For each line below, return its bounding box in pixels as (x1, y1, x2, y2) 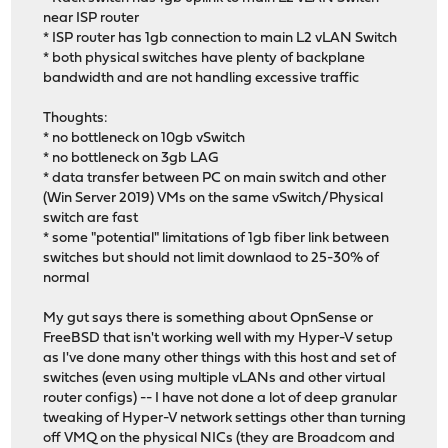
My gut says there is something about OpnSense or (43, 311, 374, 327)
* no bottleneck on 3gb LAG (43, 151, 220, 167)
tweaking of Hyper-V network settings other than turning (43, 411, 407, 427)
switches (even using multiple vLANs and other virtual (43, 371, 386, 387)
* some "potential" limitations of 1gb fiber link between (43, 231, 390, 247)
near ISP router (43, 11, 140, 27)
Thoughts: (43, 111, 109, 127)
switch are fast (43, 211, 139, 227)
